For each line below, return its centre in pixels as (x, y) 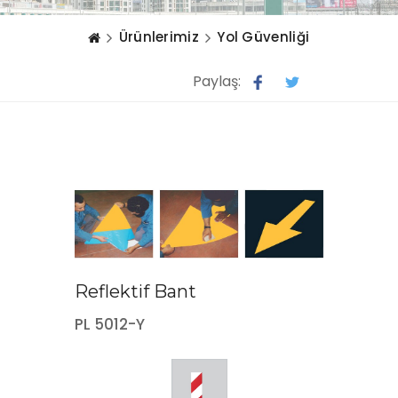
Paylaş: (217, 81)
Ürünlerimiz (159, 36)
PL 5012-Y (110, 324)
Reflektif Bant (135, 291)
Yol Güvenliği (263, 36)
